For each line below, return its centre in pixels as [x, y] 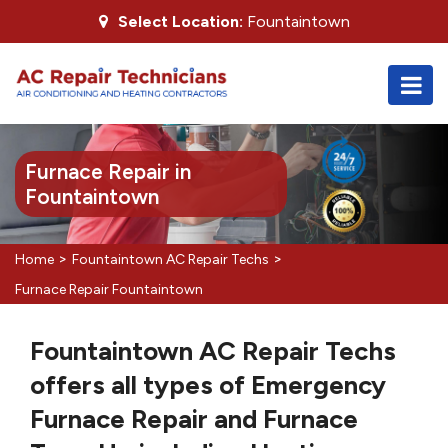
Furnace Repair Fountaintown [109, 289]
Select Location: [180, 21]
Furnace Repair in [108, 171]
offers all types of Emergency [208, 385]
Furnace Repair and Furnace [194, 419]
